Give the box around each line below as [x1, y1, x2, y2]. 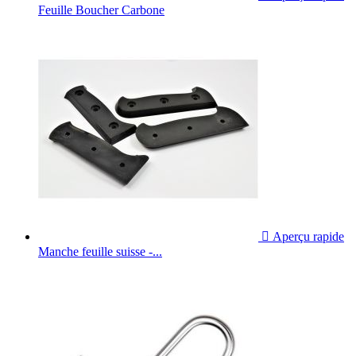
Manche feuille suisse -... [38, 244, 162, 258]
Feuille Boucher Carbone [38, 2, 164, 17]
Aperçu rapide [269, 229, 344, 243]
